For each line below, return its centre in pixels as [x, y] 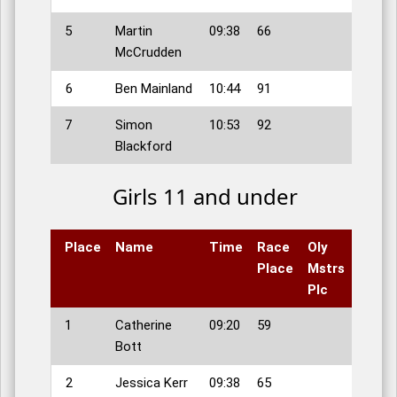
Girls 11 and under [205, 197]
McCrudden [148, 53]
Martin [134, 31]
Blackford [144, 147]
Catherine [144, 326]
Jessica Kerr [152, 383]
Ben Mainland [154, 89]
